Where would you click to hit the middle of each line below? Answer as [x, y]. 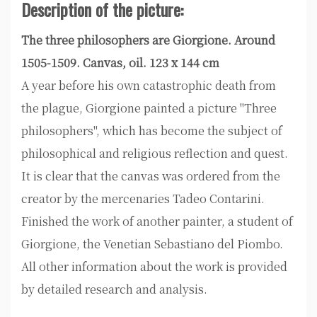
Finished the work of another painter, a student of [157, 221]
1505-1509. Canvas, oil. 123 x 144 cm [120, 63]
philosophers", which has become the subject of [152, 131]
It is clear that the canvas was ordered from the [151, 176]
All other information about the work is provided [154, 266]
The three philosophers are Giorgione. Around [148, 40]
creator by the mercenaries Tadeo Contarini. [143, 198]
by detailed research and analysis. [114, 289]
